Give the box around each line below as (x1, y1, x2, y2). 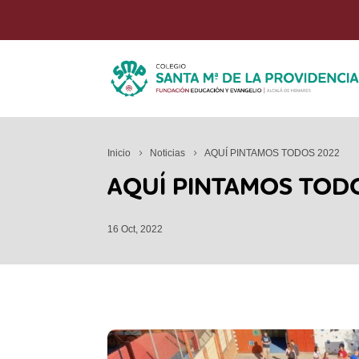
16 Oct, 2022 (107, 224, 163, 235)
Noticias (150, 147, 186, 159)
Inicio (107, 147, 131, 159)
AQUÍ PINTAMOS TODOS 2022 (204, 147, 341, 159)
